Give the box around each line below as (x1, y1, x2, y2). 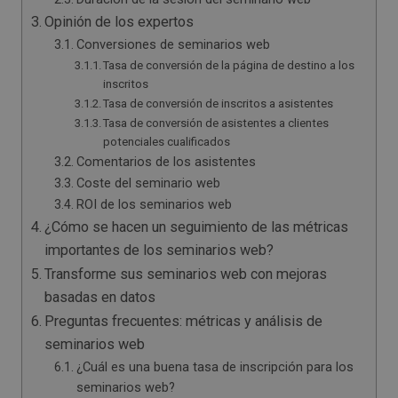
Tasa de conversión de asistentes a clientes (103, 115, 330, 130)
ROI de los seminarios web (76, 195, 232, 212)
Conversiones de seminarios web (76, 36, 270, 52)
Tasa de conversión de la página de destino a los (103, 58, 355, 72)
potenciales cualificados (103, 134, 231, 148)
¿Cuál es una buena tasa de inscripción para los (76, 358, 354, 375)
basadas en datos (44, 288, 156, 306)
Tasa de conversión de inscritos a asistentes (103, 96, 334, 110)
